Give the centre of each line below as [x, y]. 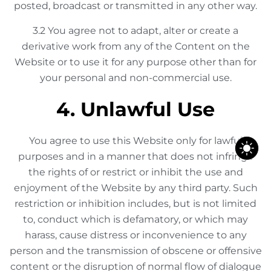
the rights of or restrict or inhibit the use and [135, 172]
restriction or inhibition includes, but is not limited [135, 204]
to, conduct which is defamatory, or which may [135, 219]
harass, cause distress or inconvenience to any [135, 235]
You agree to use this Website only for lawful [135, 141]
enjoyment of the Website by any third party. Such [135, 188]
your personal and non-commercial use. [135, 78]
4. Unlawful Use [135, 109]
